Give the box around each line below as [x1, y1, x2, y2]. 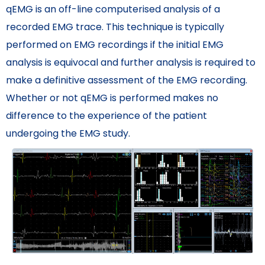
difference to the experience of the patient [6, 108, 207, 122]
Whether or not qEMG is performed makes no [6, 91, 218, 105]
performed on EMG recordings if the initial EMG [6, 37, 224, 51]
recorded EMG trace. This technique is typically [6, 20, 224, 34]
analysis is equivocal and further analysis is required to [6, 55, 256, 69]
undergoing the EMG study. [6, 126, 130, 140]
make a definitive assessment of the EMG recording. [6, 73, 247, 87]
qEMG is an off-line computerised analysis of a [6, 2, 220, 16]
